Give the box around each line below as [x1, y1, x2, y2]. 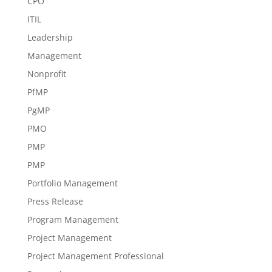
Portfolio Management [27, 177, 118, 189]
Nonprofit [27, 68, 66, 80]
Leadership [27, 32, 73, 43]
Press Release [27, 195, 83, 207]
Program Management [27, 214, 118, 225]
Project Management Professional [27, 250, 164, 262]
